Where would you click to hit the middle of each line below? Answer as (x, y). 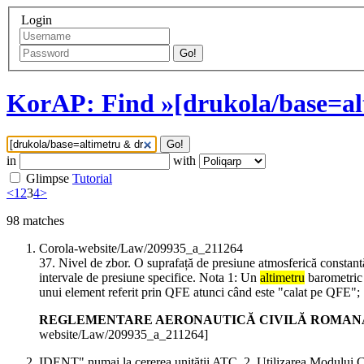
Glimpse (48, 179)
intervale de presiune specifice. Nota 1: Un (149, 278)
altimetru (282, 278)
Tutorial (92, 179)
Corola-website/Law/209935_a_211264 (141, 249)
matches (42, 221)
